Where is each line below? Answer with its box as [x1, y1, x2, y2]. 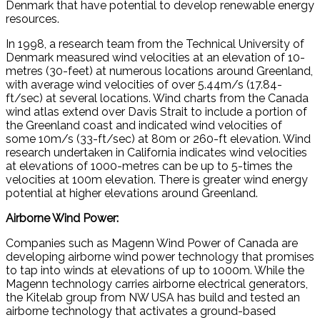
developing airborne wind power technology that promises [6, 249, 314, 264]
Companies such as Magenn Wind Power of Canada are [6, 236, 298, 250]
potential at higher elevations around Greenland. [6, 186, 258, 200]
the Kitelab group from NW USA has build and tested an [6, 290, 300, 304]
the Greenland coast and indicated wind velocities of [6, 118, 282, 132]
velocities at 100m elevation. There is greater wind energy [6, 172, 308, 186]
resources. [6, 11, 59, 26]
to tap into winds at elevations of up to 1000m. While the [6, 263, 304, 277]
